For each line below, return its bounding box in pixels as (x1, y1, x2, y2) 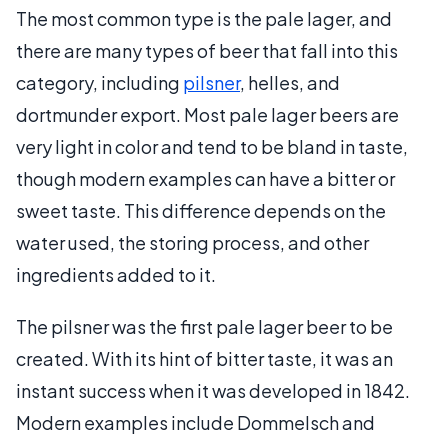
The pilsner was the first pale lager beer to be (16, 314, 393, 338)
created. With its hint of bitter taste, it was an (16, 346, 393, 370)
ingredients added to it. (16, 262, 216, 286)
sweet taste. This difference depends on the (16, 198, 386, 222)
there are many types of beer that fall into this (16, 38, 398, 62)
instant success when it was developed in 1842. (16, 378, 410, 402)
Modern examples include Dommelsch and (16, 410, 375, 434)
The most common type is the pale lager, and (16, 6, 392, 30)
